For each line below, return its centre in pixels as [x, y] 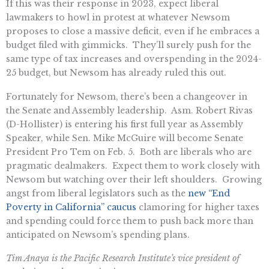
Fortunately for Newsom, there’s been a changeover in [127, 96]
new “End [209, 193]
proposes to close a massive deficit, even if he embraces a [133, 31]
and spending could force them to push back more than [130, 221]
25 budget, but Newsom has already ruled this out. [116, 72]
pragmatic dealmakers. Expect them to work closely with [133, 165]
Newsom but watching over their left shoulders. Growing [134, 179]
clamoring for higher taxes [198, 207]
